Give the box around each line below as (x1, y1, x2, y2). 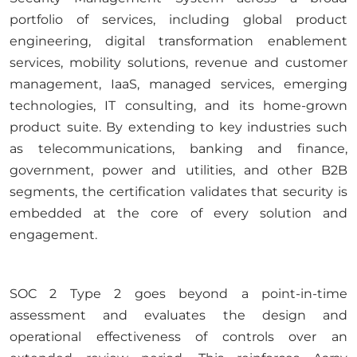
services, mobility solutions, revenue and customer (10, 55, 347, 70)
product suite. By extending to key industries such (10, 120, 347, 135)
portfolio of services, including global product (10, 12, 347, 27)
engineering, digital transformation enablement (10, 33, 347, 49)
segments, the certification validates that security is (10, 184, 347, 199)
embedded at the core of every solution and (10, 206, 347, 221)
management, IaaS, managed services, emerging (10, 76, 347, 92)
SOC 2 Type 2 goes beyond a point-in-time (10, 286, 347, 301)
